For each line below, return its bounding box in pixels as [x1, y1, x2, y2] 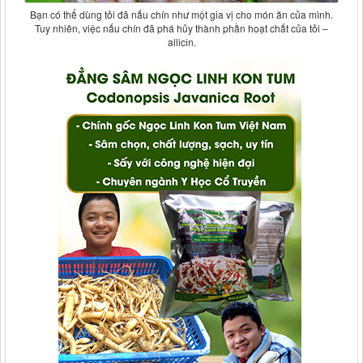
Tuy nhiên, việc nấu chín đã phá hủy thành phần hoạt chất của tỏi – [35, 21, 328, 36]
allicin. [167, 35, 196, 49]
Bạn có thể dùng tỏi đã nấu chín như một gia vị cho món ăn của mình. [30, 7, 333, 22]
